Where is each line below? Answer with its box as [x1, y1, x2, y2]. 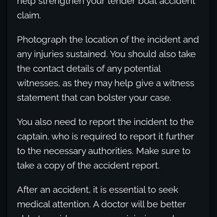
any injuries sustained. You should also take [17, 48, 196, 59]
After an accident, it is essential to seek [17, 184, 178, 195]
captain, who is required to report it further [17, 131, 194, 141]
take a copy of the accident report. [17, 160, 160, 170]
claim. [17, 10, 41, 20]
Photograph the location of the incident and [17, 34, 199, 45]
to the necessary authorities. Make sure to [17, 145, 190, 156]
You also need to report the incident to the [17, 116, 194, 127]
